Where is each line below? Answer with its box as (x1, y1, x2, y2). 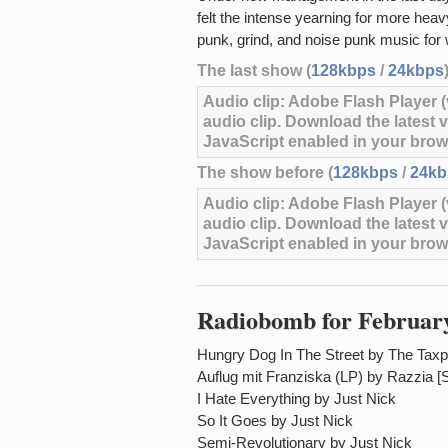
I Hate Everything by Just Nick (197, 390, 396, 407)
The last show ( (197, 62, 311, 79)
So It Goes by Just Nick (197, 412, 353, 429)
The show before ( (197, 164, 333, 181)
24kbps (388, 62, 444, 79)
